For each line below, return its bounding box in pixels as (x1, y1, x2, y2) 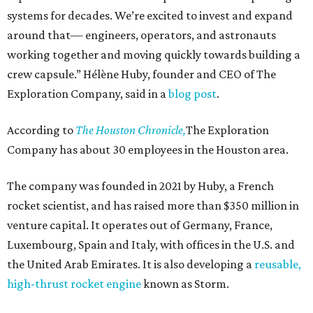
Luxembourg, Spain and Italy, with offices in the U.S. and (7, 238, 295, 252)
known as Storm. (141, 277, 229, 291)
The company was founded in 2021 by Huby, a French (7, 179, 274, 194)
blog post (168, 87, 217, 101)
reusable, (254, 257, 301, 272)
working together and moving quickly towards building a (7, 48, 300, 62)
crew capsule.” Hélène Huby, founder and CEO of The (7, 67, 276, 82)
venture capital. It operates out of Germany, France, (7, 218, 272, 233)
